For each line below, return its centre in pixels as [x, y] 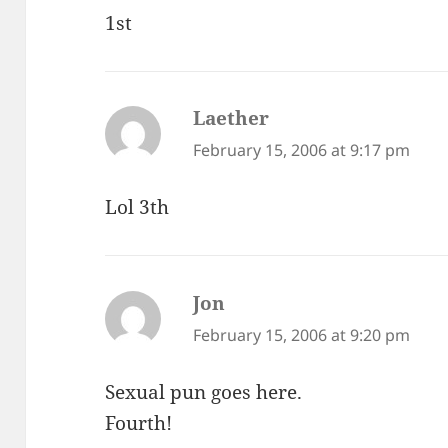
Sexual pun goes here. [204, 391]
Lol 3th [137, 207]
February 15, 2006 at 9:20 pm [302, 335]
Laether [231, 118]
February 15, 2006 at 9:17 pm [302, 150]
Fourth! [139, 422]
